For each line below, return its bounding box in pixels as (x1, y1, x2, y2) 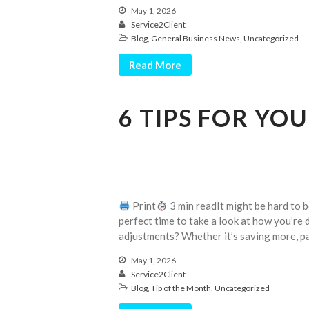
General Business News (151, 33, 240, 44)
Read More (129, 59, 181, 72)
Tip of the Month (151, 283, 211, 294)
